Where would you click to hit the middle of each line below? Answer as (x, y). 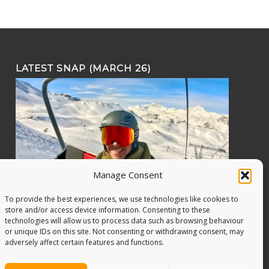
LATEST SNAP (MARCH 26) (84, 68)
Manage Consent (128, 175)
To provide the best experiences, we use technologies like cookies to (122, 199)
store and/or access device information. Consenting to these (107, 210)
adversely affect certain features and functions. (84, 242)
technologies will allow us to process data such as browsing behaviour (124, 221)
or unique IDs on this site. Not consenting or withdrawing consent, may (124, 231)
